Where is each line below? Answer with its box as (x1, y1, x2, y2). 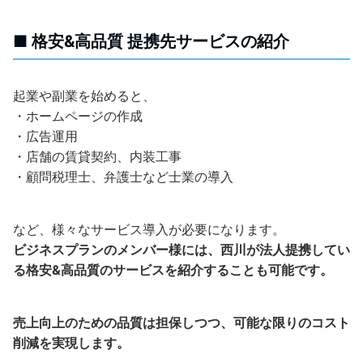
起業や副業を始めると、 (13, 88, 156, 104)
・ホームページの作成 (13, 108, 143, 124)
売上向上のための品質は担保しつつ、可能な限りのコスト (13, 314, 350, 331)
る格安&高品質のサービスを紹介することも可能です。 (13, 262, 333, 278)
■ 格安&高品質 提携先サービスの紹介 (13, 32, 289, 51)
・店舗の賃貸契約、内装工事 (13, 148, 181, 164)
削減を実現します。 (13, 335, 130, 351)
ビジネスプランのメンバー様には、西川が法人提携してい (13, 241, 350, 258)
